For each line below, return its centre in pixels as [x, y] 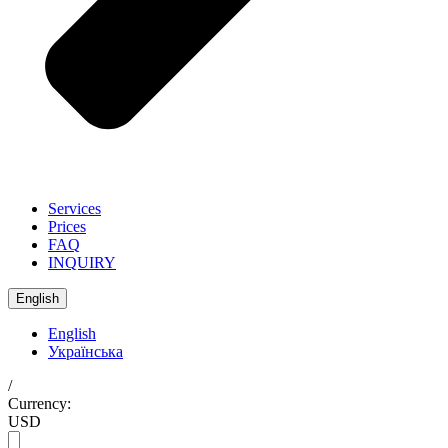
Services [74, 209]
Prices [67, 227]
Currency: [39, 404]
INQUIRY [82, 263]
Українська [85, 352]
